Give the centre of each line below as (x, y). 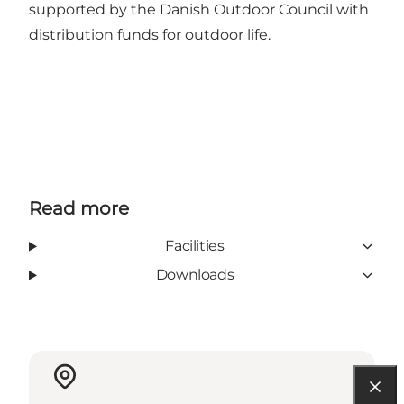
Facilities (195, 246)
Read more (79, 209)
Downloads (195, 275)
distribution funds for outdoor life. (150, 35)
